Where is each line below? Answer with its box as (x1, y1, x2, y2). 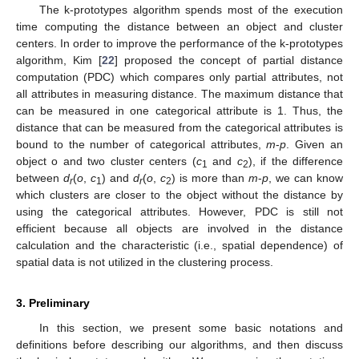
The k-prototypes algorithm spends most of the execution (38, 3, 343, 17)
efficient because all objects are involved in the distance (16, 222, 343, 236)
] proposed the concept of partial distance (114, 54, 343, 67)
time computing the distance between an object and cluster (16, 20, 343, 34)
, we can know (268, 171, 343, 185)
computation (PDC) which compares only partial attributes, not (16, 71, 343, 84)
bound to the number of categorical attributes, (16, 138, 267, 151)
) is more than (171, 171, 248, 185)
